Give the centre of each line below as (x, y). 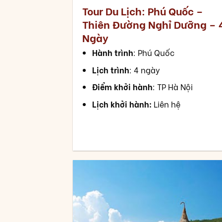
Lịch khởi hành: (122, 104)
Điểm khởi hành (123, 87)
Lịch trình (111, 69)
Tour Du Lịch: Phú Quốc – (142, 11)
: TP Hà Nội (173, 87)
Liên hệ (166, 104)
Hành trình (113, 53)
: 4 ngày (145, 69)
